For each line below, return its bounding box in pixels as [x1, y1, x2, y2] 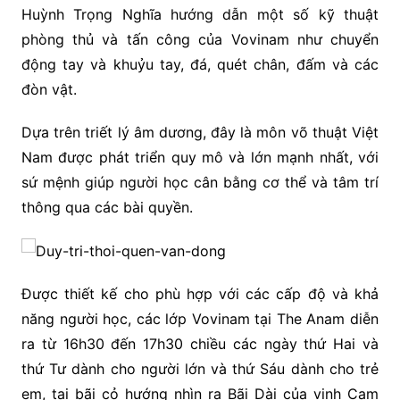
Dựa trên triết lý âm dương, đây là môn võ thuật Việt [21, 122, 379, 141]
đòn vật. [21, 79, 77, 98]
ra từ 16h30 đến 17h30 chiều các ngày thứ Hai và [21, 335, 379, 354]
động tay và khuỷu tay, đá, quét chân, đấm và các [21, 54, 379, 73]
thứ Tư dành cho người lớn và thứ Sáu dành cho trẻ [21, 360, 379, 379]
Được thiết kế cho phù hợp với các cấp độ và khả [21, 285, 379, 304]
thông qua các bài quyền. [21, 197, 193, 216]
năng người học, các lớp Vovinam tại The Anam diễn [21, 310, 379, 329]
